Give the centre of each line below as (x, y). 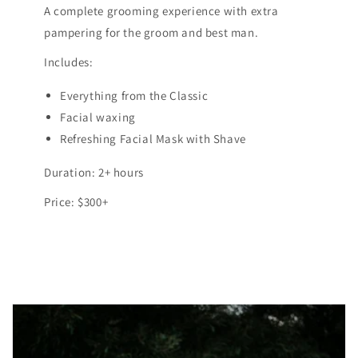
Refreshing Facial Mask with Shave (153, 138)
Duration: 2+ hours (94, 172)
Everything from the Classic (134, 95)
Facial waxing (98, 117)
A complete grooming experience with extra (161, 10)
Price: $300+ (76, 201)
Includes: (69, 62)
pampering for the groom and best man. (151, 32)
